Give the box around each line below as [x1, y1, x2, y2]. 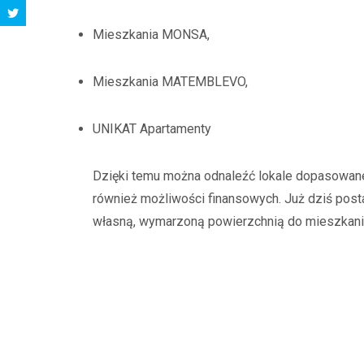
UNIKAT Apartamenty [93, 121, 214, 136]
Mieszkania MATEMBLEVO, [93, 74, 248, 89]
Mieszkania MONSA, [93, 27, 210, 42]
